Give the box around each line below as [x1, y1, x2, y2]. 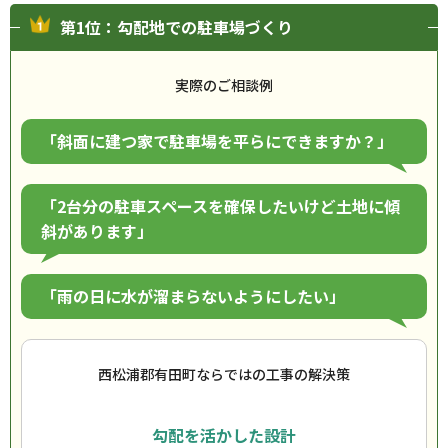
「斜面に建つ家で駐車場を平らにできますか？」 [41, 129, 393, 153]
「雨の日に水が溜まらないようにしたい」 [41, 284, 345, 308]
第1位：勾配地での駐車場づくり [60, 15, 293, 39]
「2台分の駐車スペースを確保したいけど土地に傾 [41, 194, 400, 218]
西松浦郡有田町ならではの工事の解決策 [98, 364, 350, 384]
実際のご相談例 [175, 75, 273, 95]
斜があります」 [41, 219, 153, 243]
